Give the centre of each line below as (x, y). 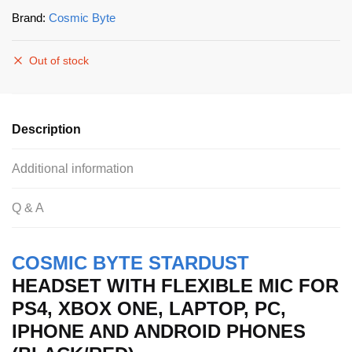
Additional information (73, 168)
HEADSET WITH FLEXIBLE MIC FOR (175, 285)
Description (46, 129)
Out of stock (59, 60)
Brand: (30, 17)
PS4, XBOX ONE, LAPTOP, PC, (149, 308)
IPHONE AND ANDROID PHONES (159, 331)
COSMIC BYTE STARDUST (130, 262)
